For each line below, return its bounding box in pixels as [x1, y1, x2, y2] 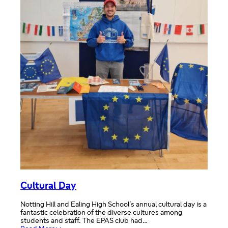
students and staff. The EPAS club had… [20, 217, 148, 225]
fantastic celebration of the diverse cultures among [20, 209, 182, 217]
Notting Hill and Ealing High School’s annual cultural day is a [20, 201, 207, 209]
